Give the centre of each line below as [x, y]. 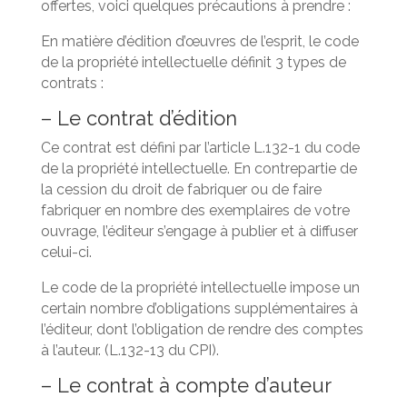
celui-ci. [66, 252]
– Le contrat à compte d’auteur [186, 385]
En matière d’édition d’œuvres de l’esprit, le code [199, 41]
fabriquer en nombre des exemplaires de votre [195, 210]
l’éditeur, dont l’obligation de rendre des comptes [202, 329]
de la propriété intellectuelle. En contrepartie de [199, 168]
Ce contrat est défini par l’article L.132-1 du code [200, 147]
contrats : [72, 83]
